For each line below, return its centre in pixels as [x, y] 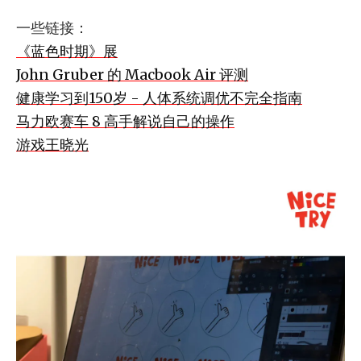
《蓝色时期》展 [67, 51]
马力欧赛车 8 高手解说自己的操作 [125, 121]
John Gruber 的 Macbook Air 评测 [132, 74]
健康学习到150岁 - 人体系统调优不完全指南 [159, 98]
